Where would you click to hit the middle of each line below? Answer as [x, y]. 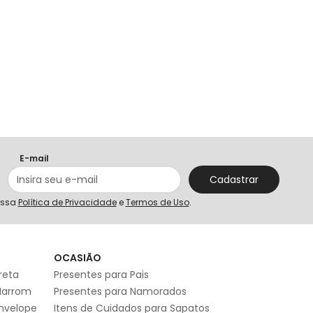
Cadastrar [234, 180]
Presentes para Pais [101, 275]
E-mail [34, 159]
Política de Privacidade [67, 203]
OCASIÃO [78, 258]
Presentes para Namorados [120, 292]
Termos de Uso [157, 203]
